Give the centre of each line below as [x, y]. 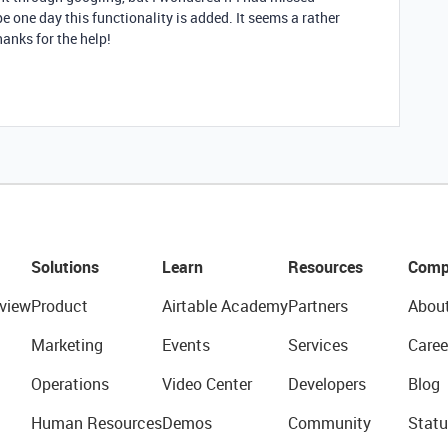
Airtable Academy [224, 306]
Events [185, 345]
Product [59, 306]
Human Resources [96, 423]
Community [329, 423]
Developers [326, 384]
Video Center [206, 384]
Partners [317, 306]
